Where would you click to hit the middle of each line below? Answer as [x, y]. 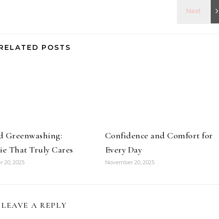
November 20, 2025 [130, 163]
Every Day [123, 150]
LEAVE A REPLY [34, 206]
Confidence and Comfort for [159, 136]
